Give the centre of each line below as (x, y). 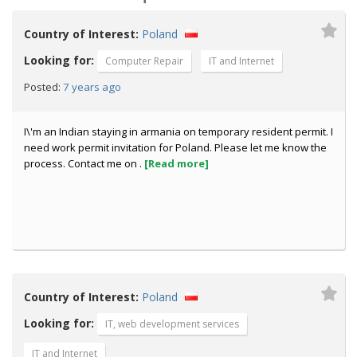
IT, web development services (172, 324)
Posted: (42, 87)
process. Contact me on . (84, 163)
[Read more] (177, 163)
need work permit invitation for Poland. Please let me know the (175, 147)
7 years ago (91, 87)
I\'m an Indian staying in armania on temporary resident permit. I (178, 131)
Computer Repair (144, 61)
